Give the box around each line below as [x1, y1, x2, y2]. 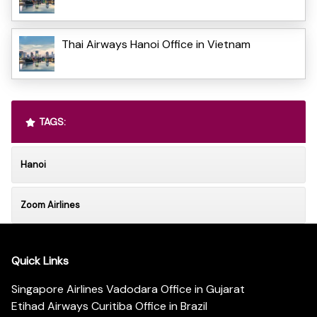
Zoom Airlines [21, 198, 80, 211]
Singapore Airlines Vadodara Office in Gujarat [11, 282, 245, 297]
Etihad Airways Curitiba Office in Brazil [11, 299, 207, 314]
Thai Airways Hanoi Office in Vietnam [62, 36, 250, 52]
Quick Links [11, 253, 69, 269]
